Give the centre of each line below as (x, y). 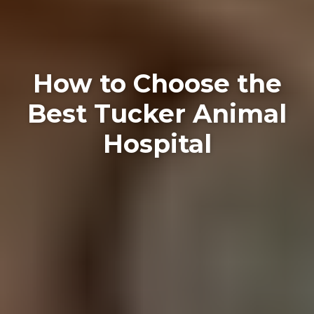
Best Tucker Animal (157, 113)
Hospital (157, 143)
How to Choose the (157, 83)
